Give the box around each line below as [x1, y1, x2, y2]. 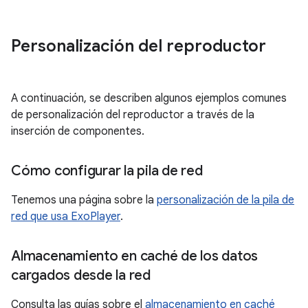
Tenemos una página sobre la [11, 193, 157, 207]
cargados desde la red [11, 267, 151, 284]
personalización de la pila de [157, 193, 294, 207]
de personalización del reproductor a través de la [11, 108, 254, 122]
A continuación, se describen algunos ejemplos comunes [11, 91, 287, 105]
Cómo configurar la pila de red [11, 162, 203, 179]
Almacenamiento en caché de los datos [11, 247, 258, 265]
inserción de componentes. [11, 124, 144, 138]
